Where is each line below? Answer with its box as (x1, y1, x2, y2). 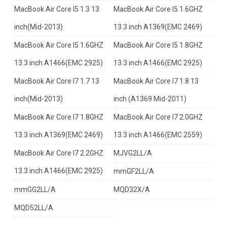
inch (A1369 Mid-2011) (113, 95, 186, 103)
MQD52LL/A (14, 204, 53, 212)
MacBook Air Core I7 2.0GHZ (113, 113, 203, 121)
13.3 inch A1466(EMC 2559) (113, 131, 202, 139)
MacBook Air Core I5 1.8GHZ (113, 41, 203, 49)
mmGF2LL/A (113, 167, 154, 175)
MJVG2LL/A (113, 149, 152, 157)
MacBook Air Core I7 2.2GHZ (14, 149, 103, 157)
